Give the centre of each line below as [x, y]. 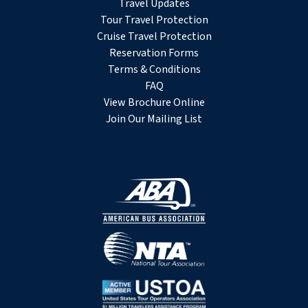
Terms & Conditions [154, 69]
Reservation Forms [154, 53]
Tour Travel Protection [154, 20]
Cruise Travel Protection [154, 36]
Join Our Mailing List [154, 119]
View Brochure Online [154, 102]
